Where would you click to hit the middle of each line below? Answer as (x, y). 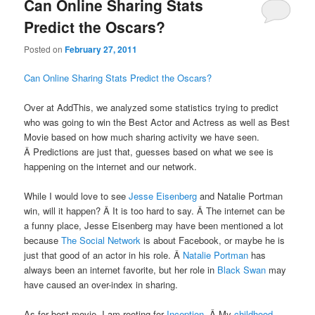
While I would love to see (77, 196)
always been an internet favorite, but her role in (121, 270)
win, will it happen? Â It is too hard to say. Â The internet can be (155, 211)
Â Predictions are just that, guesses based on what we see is (149, 151)
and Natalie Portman (240, 196)
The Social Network (101, 240)
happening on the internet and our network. (111, 166)
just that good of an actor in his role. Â (104, 255)
